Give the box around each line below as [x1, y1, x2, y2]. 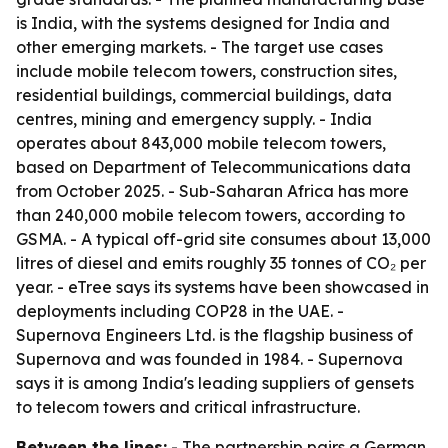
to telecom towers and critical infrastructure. [16, 397, 360, 417]
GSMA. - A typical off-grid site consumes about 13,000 [16, 229, 431, 249]
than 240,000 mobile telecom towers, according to [16, 205, 405, 225]
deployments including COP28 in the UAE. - [16, 301, 344, 321]
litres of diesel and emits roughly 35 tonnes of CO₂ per [16, 253, 426, 273]
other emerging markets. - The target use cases [16, 37, 383, 57]
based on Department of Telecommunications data [16, 157, 411, 177]
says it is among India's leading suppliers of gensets [16, 373, 414, 393]
